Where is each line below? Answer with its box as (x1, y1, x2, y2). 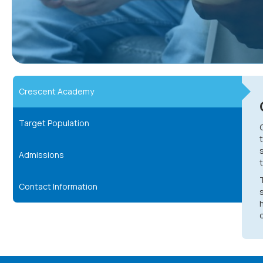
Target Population (19, 117, 89, 129)
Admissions (19, 149, 64, 160)
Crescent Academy (19, 85, 94, 97)
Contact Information (19, 180, 97, 192)
